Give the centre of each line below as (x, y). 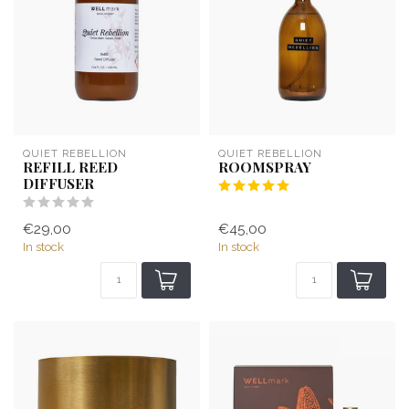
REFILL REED (70, 166)
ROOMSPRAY (265, 166)
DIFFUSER (58, 183)
